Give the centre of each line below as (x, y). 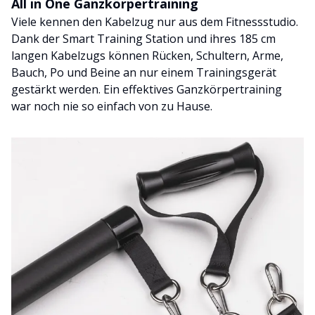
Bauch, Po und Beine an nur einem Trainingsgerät (144, 73)
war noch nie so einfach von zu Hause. (112, 107)
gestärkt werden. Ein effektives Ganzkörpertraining (147, 90)
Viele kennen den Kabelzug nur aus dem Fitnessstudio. (155, 22)
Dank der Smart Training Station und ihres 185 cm (143, 39)
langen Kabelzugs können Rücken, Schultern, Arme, (147, 56)
